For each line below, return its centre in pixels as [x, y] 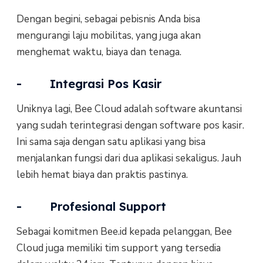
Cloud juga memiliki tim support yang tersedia [118, 248]
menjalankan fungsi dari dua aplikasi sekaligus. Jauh [129, 158]
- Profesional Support [91, 207]
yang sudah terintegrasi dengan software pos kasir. [130, 125]
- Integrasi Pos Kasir [89, 83]
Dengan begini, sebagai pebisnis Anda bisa [108, 19]
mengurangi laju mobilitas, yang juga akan [108, 35]
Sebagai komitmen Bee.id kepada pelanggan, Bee [124, 232]
